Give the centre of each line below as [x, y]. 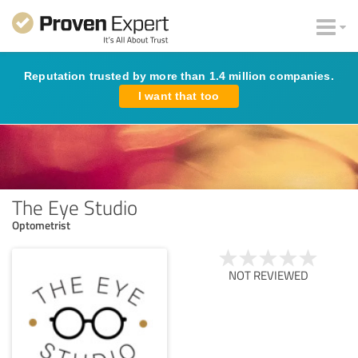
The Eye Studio [75, 207]
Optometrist [41, 225]
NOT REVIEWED [268, 275]
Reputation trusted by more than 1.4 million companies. [179, 76]
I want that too [179, 96]
